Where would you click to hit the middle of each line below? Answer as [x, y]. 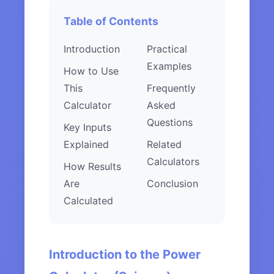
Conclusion [172, 184]
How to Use [91, 71]
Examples [169, 66]
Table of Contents [111, 21]
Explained [86, 145]
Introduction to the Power [125, 255]
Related [164, 145]
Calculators [173, 162]
